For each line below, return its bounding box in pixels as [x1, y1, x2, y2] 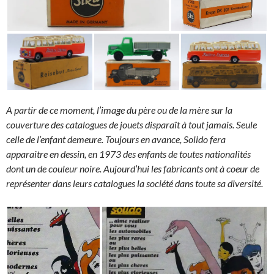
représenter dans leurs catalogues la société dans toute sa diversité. [6, 177, 263, 189]
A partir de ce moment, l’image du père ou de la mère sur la [6, 103, 232, 116]
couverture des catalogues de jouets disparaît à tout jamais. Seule [6, 118, 257, 130]
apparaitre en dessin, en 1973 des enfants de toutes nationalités [6, 147, 251, 160]
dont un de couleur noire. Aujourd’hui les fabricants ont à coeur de [6, 162, 259, 174]
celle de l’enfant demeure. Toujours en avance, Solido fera [6, 133, 226, 145]
